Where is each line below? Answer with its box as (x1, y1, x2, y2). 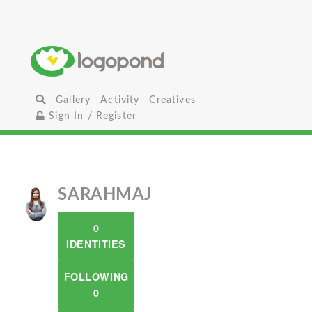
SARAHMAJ (58, 187, 152, 203)
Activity (100, 95, 140, 105)
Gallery (56, 95, 91, 105)
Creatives (149, 95, 196, 105)
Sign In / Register (45, 111, 137, 121)
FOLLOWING (63, 270, 129, 283)
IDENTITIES (66, 237, 126, 251)
